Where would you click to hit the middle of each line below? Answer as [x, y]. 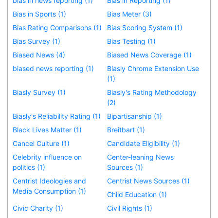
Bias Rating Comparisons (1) [57, 27]
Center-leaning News [141, 157]
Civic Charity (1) [38, 208]
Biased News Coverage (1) [150, 54]
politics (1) [29, 167]
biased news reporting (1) [53, 68]
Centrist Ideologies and [49, 181]
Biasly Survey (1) [39, 92]
